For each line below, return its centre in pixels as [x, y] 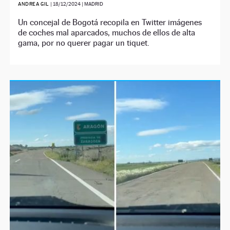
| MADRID [92, 4]
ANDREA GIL [34, 4]
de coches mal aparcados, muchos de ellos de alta [107, 33]
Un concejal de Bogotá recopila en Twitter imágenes [110, 23]
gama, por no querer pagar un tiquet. [84, 43]
